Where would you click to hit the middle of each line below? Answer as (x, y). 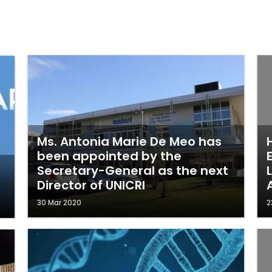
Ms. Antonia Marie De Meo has (129, 141)
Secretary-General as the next (133, 171)
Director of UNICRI (91, 185)
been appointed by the (109, 156)
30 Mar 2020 (59, 202)
